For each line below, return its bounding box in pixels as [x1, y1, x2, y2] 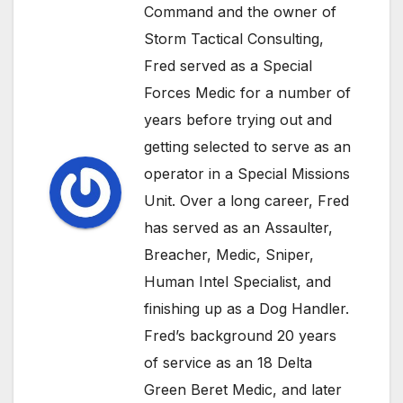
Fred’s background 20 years [144, 327, 336, 345]
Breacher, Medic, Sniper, [144, 246, 314, 264]
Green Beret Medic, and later [144, 381, 342, 399]
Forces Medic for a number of [144, 84, 351, 103]
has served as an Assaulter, [144, 219, 333, 237]
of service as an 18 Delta [144, 354, 312, 372]
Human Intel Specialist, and [144, 273, 331, 291]
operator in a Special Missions [144, 165, 350, 184]
